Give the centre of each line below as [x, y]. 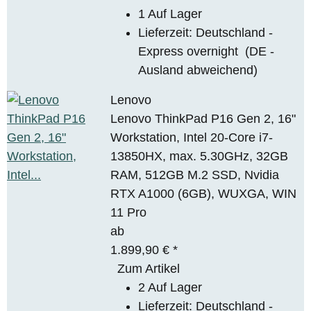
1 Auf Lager [170, 14]
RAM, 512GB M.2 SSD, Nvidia [195, 175]
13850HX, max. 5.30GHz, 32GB [200, 156]
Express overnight [192, 51]
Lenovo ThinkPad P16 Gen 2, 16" [203, 118]
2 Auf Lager [170, 287]
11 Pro [129, 212]
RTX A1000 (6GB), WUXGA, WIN [204, 193]
